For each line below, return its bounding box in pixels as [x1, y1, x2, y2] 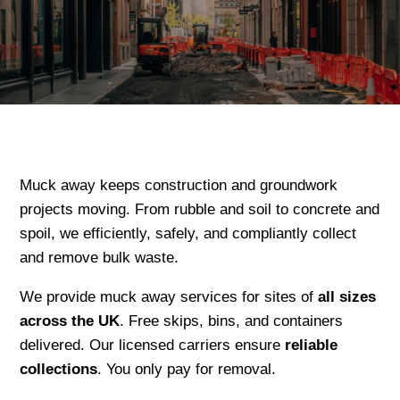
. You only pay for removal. [97, 360, 277, 378]
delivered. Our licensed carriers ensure [20, 336, 286, 354]
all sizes [318, 287, 377, 305]
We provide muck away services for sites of [20, 287, 319, 305]
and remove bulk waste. [20, 249, 179, 267]
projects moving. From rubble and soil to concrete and [20, 201, 380, 219]
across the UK [20, 312, 121, 329]
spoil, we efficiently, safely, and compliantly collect [20, 225, 357, 243]
